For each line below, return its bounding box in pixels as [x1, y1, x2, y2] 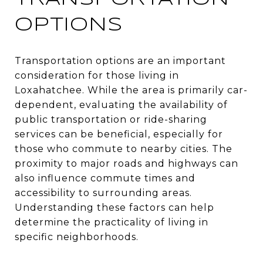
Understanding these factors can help [15, 201, 214, 213]
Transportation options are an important [15, 55, 226, 66]
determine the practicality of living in [15, 216, 208, 228]
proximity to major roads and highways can [15, 157, 238, 169]
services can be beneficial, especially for [15, 128, 223, 140]
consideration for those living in [15, 69, 179, 81]
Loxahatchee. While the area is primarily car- [15, 84, 248, 96]
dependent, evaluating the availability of [15, 99, 228, 110]
